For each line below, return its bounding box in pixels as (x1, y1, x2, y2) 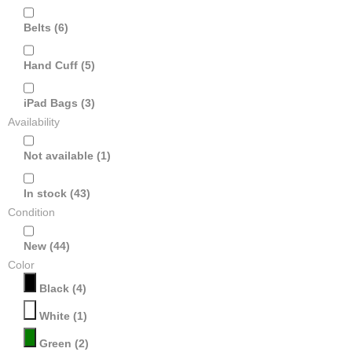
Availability (8, 115, 60, 128)
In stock (24, 187, 67, 200)
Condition (8, 206, 55, 218)
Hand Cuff (24, 59, 78, 71)
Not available (24, 149, 93, 162)
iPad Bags (24, 97, 78, 109)
